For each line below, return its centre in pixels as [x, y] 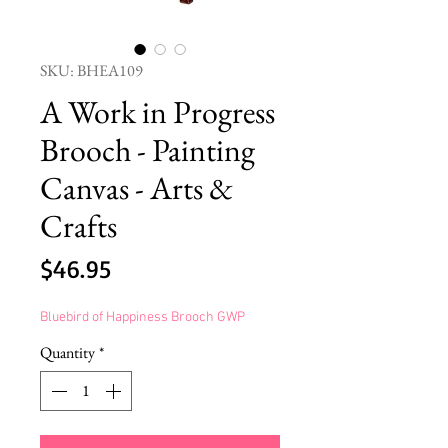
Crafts [78, 225]
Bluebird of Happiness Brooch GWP [142, 317]
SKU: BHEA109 [91, 70]
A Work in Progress [157, 111]
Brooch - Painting [147, 149]
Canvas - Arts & [136, 187]
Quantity [67, 352]
